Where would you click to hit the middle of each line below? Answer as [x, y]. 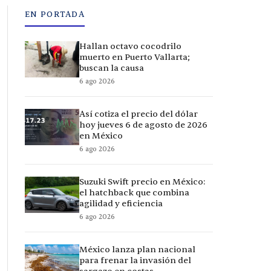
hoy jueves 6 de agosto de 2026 [143, 125]
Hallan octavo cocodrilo [130, 47]
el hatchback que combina [134, 193]
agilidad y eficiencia [121, 204]
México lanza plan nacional [137, 250]
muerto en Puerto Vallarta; [135, 57]
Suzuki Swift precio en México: [142, 182]
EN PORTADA [55, 15]
